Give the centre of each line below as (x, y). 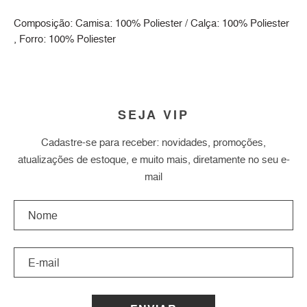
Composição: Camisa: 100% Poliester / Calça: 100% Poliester (151, 23)
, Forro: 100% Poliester (65, 39)
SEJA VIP (153, 115)
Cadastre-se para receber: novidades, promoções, (153, 143)
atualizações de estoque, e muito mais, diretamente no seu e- (153, 160)
